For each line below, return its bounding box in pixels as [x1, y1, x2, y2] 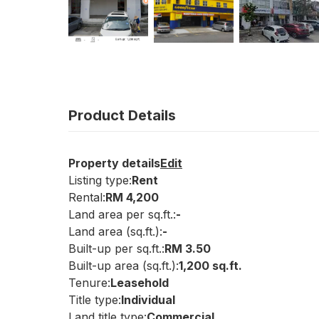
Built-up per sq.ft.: [68, 241, 164, 256]
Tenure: [68, 276, 110, 290]
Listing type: [68, 173, 132, 187]
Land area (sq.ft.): [68, 224, 162, 239]
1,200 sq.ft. [179, 258, 242, 273]
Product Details [68, 107, 176, 124]
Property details [68, 156, 160, 170]
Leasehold [110, 276, 169, 290]
